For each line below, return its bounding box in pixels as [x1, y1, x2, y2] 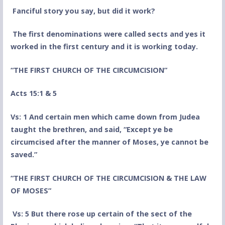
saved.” [10, 149, 37, 159]
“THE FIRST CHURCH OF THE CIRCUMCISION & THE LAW [10, 173, 206, 183]
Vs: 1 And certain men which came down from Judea [10, 111, 200, 122]
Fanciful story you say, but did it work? [12, 6, 155, 16]
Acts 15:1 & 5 [10, 88, 57, 98]
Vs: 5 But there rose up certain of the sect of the [12, 209, 192, 219]
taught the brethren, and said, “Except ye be [10, 124, 173, 134]
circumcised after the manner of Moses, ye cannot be [10, 137, 208, 147]
